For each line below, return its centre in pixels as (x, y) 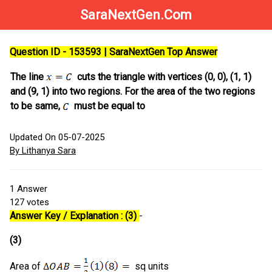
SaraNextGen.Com (136, 15)
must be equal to (107, 106)
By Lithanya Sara (43, 151)
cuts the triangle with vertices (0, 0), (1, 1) (162, 77)
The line (28, 77)
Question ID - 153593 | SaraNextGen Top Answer (114, 52)
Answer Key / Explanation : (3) (74, 216)
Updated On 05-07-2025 (57, 138)
